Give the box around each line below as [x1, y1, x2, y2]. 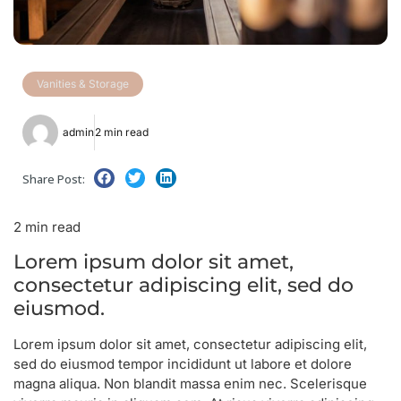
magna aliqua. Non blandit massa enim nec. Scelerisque [13, 374, 367, 392]
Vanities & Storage [37, 76, 129, 90]
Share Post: [22, 171, 85, 188]
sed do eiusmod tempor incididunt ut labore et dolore [13, 354, 352, 372]
